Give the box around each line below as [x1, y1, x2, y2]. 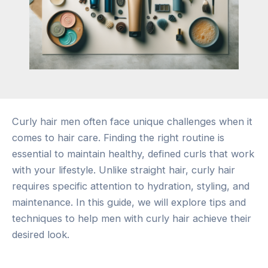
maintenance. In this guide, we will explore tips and [12, 196, 246, 208]
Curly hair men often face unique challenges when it [12, 115, 252, 127]
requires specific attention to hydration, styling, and [12, 179, 249, 192]
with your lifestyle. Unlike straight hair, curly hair [12, 163, 235, 176]
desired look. [12, 228, 69, 240]
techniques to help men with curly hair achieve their [12, 212, 251, 224]
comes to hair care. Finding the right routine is [12, 131, 224, 144]
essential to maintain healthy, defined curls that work [12, 147, 254, 160]
